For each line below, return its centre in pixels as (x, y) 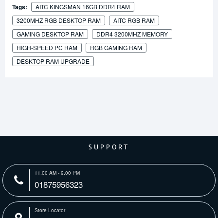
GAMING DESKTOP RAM (50, 34)
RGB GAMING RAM (116, 48)
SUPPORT (109, 147)
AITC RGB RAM (134, 20)
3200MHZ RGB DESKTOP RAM (59, 20)
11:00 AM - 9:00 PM (57, 173)
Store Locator (50, 210)
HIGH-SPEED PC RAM (47, 48)
